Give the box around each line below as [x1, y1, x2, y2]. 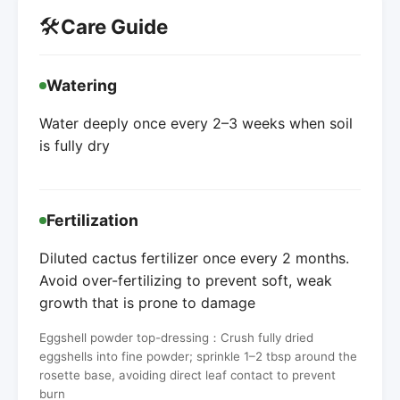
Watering [46, 75, 117, 95]
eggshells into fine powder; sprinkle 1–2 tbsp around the [39, 348, 357, 363]
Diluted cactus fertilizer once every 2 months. [39, 248, 349, 267]
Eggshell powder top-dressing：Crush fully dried [39, 329, 313, 345]
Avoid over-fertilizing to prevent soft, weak [39, 271, 332, 289]
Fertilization [46, 210, 138, 229]
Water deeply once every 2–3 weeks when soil [39, 113, 353, 132]
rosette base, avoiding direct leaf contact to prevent [39, 367, 336, 382]
